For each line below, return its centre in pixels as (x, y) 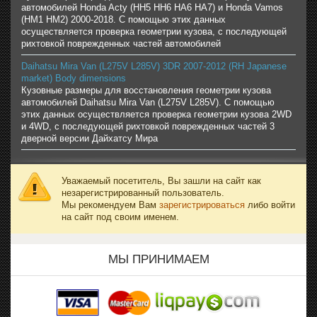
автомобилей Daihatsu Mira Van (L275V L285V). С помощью (148, 103)
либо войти (270, 205)
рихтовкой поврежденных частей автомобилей (121, 44)
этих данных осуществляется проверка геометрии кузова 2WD (156, 115)
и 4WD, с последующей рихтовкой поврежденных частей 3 (148, 127)
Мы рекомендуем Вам (110, 205)
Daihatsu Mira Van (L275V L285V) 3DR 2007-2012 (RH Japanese (154, 67)
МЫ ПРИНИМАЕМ (158, 260)
